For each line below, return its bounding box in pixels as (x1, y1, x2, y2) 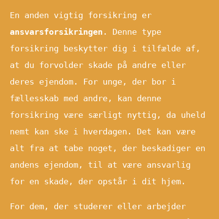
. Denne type (103, 26, 161, 37)
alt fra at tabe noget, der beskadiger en (10, 143, 205, 153)
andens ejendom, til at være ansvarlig (10, 159, 191, 170)
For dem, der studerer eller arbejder (10, 201, 186, 211)
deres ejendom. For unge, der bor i (10, 76, 176, 87)
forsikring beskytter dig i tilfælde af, (10, 43, 200, 53)
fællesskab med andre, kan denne (10, 93, 161, 103)
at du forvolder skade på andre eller (10, 60, 186, 70)
